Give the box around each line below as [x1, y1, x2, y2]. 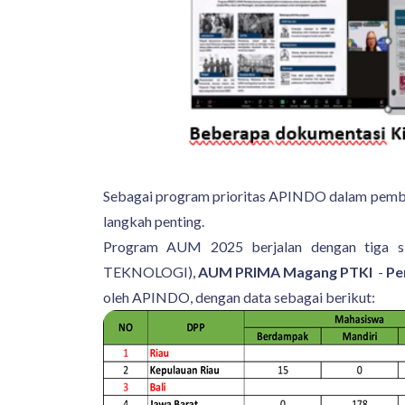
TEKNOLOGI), [103, 262, 199, 280]
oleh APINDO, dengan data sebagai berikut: [103, 287, 375, 306]
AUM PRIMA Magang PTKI [198, 262, 373, 280]
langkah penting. [103, 212, 207, 230]
